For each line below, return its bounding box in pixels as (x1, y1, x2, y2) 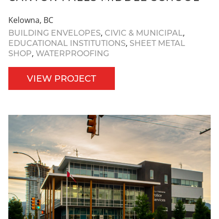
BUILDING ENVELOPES (8, 28, 101, 38)
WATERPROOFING (36, 48, 109, 58)
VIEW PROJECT (27, 73, 96, 84)
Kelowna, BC (8, 14, 53, 25)
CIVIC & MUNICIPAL (105, 28, 183, 38)
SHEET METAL (130, 38, 185, 48)
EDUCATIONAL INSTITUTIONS (8, 38, 126, 48)
